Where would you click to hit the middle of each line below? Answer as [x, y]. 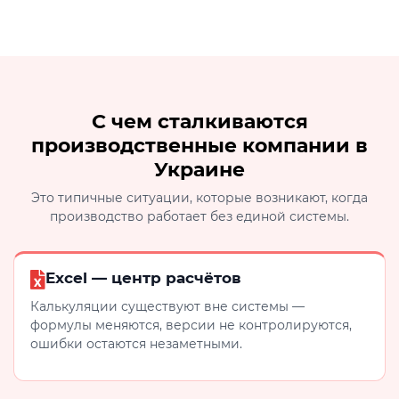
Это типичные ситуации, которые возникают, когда [199, 198]
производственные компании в [199, 146]
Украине [199, 170]
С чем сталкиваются [199, 122]
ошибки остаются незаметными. [136, 344]
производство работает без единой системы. [199, 217]
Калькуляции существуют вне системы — [167, 307]
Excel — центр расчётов [143, 278]
